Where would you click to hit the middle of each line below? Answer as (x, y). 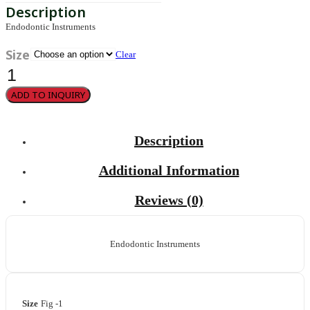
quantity (21, 101)
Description (169, 141)
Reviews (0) (169, 200)
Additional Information (169, 171)
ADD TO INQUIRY (48, 95)
